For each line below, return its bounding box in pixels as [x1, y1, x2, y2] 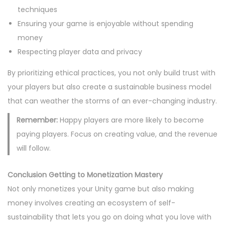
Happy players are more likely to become [57, 115, 204, 126]
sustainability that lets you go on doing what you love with [8, 211, 211, 222]
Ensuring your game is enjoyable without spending [18, 19, 193, 29]
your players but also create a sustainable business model [8, 82, 211, 92]
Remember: [16, 115, 58, 126]
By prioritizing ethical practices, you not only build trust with [8, 68, 215, 78]
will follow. [16, 143, 51, 154]
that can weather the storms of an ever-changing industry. [8, 96, 217, 106]
